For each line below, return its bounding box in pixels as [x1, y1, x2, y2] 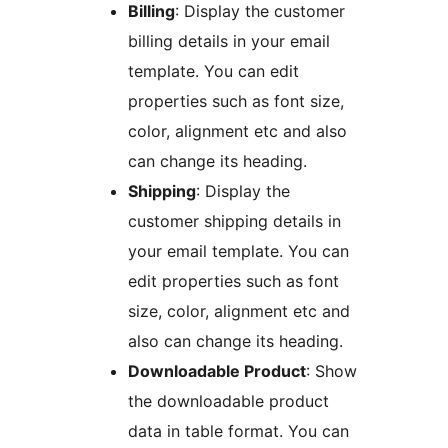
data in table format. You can [128, 421, 349, 442]
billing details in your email [128, 31, 330, 52]
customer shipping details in [128, 211, 341, 232]
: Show [306, 361, 357, 382]
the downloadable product [128, 391, 329, 412]
